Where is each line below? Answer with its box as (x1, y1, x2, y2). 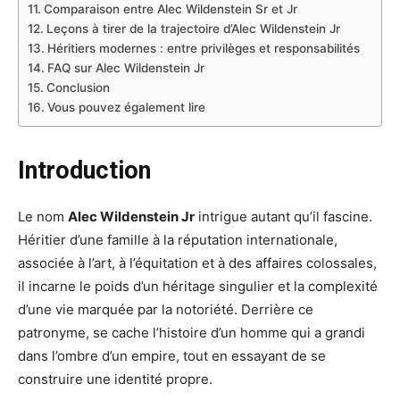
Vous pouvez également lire (46, 100, 205, 115)
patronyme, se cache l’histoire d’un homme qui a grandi (18, 324, 365, 342)
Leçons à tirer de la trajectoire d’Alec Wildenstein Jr (46, 21, 340, 37)
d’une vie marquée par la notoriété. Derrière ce (18, 301, 313, 319)
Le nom (18, 208, 68, 226)
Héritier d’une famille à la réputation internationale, (18, 231, 337, 249)
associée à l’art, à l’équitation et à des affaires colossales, (18, 254, 377, 272)
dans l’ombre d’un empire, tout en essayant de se (18, 347, 326, 365)
